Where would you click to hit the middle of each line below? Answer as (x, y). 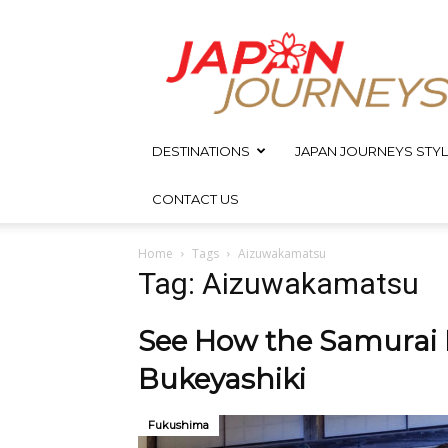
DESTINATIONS (201, 151)
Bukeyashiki (222, 379)
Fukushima (178, 425)
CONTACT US (195, 199)
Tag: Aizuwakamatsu (278, 283)
